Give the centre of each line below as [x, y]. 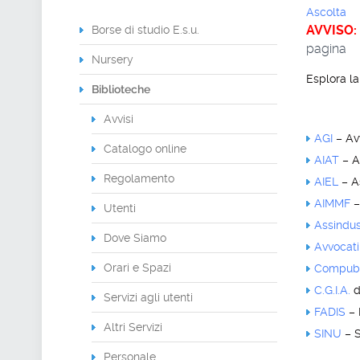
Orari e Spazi [137, 268]
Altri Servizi [133, 327]
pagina [326, 49]
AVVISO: [331, 30]
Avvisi [119, 119]
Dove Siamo [135, 238]
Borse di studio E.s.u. [145, 30]
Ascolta [326, 12]
